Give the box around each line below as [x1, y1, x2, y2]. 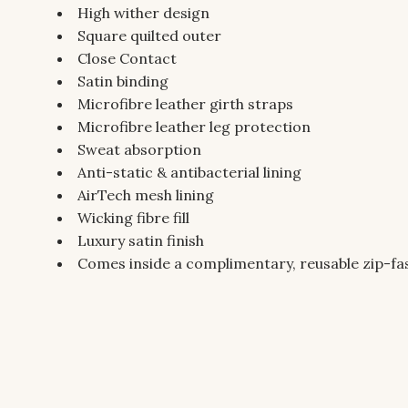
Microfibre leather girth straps [77, 94, 293, 113]
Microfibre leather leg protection [77, 117, 311, 136]
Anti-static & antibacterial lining [77, 162, 301, 181]
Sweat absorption [77, 139, 201, 158]
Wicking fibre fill [77, 208, 189, 227]
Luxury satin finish [77, 230, 204, 250]
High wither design [77, 3, 209, 22]
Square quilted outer [77, 25, 221, 45]
